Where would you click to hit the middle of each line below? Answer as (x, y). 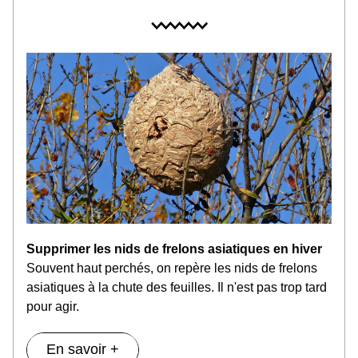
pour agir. (53, 306)
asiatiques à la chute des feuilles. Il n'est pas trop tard (177, 287)
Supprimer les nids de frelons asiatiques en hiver (174, 249)
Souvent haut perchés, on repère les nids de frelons (172, 268)
